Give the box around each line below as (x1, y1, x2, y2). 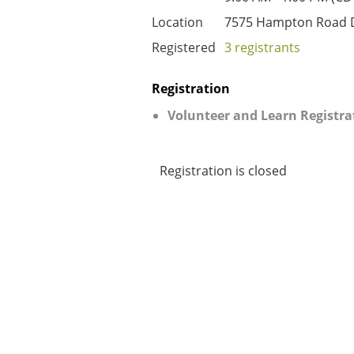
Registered (152, 39, 216, 56)
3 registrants (224, 39, 300, 56)
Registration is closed (160, 162, 287, 179)
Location (152, 13, 203, 31)
